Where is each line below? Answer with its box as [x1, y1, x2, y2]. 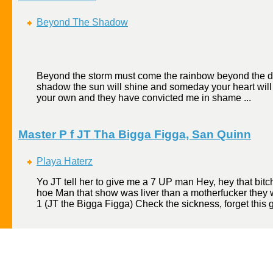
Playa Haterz [37, 155, 93, 166]
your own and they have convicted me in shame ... [37, 93, 251, 104]
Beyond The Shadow [37, 17, 128, 28]
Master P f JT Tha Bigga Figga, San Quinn [18, 128, 251, 141]
